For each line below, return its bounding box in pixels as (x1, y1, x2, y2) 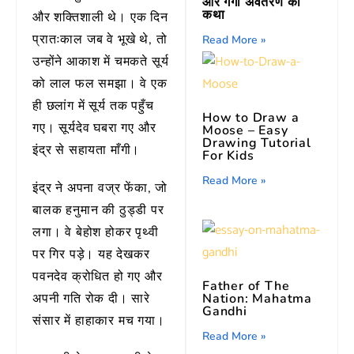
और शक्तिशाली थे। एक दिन (32, 9, 168, 27)
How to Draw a (202, 109, 299, 127)
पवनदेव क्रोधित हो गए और (32, 268, 163, 286)
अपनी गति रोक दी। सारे (32, 290, 151, 308)
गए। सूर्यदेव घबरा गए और (32, 119, 156, 137)
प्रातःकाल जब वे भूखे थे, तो (32, 31, 168, 49)
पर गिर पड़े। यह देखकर (32, 246, 150, 264)
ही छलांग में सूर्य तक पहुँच (32, 97, 154, 115)
